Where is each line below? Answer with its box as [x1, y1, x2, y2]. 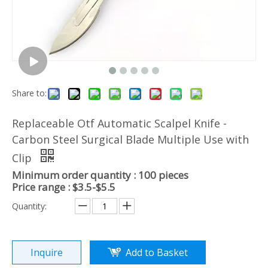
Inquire [31, 245, 63, 259]
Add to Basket [126, 245, 188, 259]
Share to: [12, 87, 47, 99]
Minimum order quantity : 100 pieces [12, 167, 188, 182]
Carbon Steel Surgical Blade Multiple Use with [12, 132, 249, 147]
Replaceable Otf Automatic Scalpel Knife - [12, 115, 227, 130]
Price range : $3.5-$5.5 [12, 179, 115, 194]
